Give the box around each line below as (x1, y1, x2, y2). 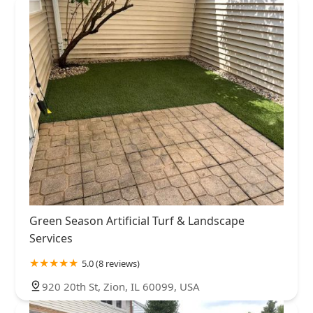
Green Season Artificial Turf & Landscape (29, 213, 245, 229)
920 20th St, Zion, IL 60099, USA (42, 279, 200, 294)
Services (29, 231, 73, 247)
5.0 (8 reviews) (82, 257, 140, 270)
